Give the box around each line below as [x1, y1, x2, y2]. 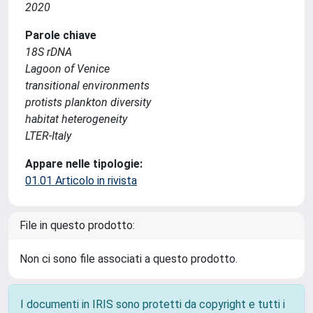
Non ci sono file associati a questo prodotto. [20, 252, 238, 265]
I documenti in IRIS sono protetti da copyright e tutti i [20, 298, 285, 311]
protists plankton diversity [25, 96, 151, 109]
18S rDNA [25, 45, 72, 59]
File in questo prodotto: [20, 219, 135, 232]
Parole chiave [25, 29, 96, 42]
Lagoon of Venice [25, 62, 110, 75]
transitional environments [25, 79, 150, 92]
